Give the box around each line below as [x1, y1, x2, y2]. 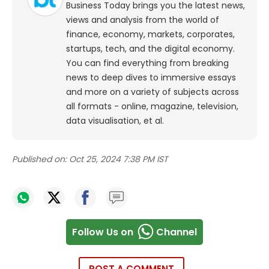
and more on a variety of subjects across [66, 86, 239, 98]
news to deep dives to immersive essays [66, 71, 236, 84]
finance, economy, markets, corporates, [66, 28, 235, 41]
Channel [156, 225, 197, 239]
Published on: [12, 153, 67, 166]
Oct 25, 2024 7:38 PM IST [69, 153, 168, 166]
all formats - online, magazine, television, [66, 100, 238, 113]
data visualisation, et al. [66, 115, 164, 127]
